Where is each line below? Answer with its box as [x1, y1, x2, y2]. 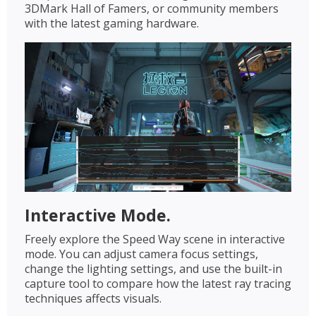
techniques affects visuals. [25, 291, 162, 307]
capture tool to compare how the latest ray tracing [25, 276, 291, 292]
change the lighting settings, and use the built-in [25, 261, 282, 277]
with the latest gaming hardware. [25, 15, 199, 31]
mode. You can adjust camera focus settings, [25, 246, 258, 262]
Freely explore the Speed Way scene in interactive [25, 231, 285, 248]
